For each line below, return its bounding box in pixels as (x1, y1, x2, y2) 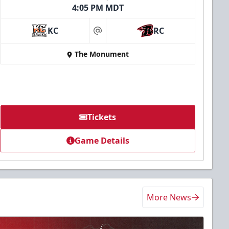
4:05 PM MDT (72, 2, 124, 14)
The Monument (75, 49, 129, 59)
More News (147, 192, 191, 203)
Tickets (87, 111, 117, 123)
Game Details (74, 135, 129, 147)
